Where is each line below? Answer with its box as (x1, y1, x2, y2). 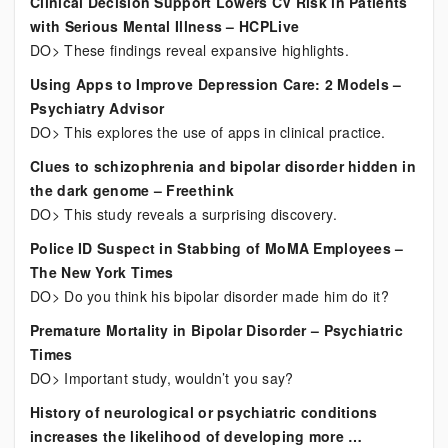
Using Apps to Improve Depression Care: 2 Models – (30, 74, 402, 94)
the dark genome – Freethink (30, 180, 235, 200)
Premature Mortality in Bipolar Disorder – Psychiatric (30, 320, 403, 340)
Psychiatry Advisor (30, 98, 165, 118)
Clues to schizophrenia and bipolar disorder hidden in (30, 156, 416, 176)
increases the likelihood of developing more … (30, 426, 363, 446)
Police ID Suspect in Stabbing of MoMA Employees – (30, 238, 404, 258)
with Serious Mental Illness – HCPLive (30, 16, 300, 36)
